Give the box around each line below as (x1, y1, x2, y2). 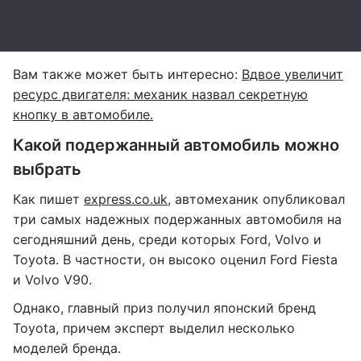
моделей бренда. (13, 340, 121, 356)
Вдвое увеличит (242, 66, 343, 82)
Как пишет (13, 191, 84, 207)
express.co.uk (84, 191, 168, 207)
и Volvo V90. (13, 272, 92, 288)
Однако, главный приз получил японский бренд (13, 300, 316, 316)
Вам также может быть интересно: (13, 66, 242, 82)
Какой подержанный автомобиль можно (13, 135, 339, 155)
